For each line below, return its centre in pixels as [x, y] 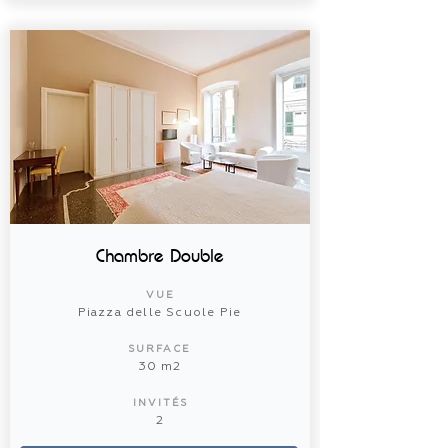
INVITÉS [160, 403]
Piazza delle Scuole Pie [159, 313]
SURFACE [160, 349]
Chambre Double [160, 256]
